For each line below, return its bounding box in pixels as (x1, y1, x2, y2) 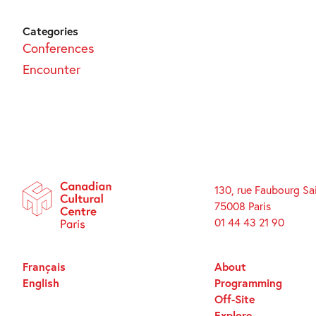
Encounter (23, 61, 80, 78)
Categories (23, 23, 78, 39)
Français (23, 259, 66, 274)
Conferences (23, 39, 95, 57)
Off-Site (214, 291, 255, 307)
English (23, 275, 59, 291)
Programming (214, 275, 282, 291)
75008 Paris (214, 198, 271, 214)
